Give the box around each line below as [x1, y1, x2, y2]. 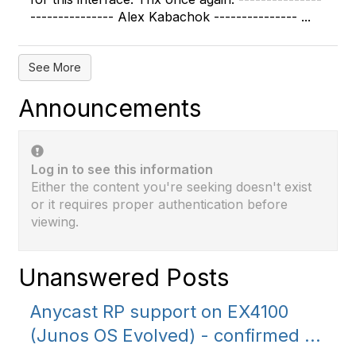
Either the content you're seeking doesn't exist [31, 179, 311, 195]
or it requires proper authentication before [31, 196, 288, 212]
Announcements [18, 94, 201, 122]
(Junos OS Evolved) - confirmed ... [30, 325, 321, 346]
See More [29, 60, 81, 74]
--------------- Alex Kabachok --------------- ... [30, 9, 311, 25]
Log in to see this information [31, 161, 213, 177]
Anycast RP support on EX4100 [30, 301, 288, 322]
